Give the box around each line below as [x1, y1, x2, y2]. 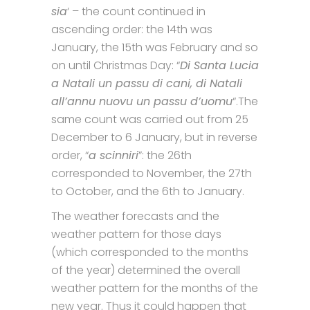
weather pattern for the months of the [51, 280, 258, 296]
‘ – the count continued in [67, 3, 206, 19]
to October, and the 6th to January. [51, 183, 244, 199]
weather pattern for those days [51, 226, 221, 242]
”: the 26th [138, 147, 192, 163]
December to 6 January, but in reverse [51, 129, 257, 145]
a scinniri [89, 147, 138, 163]
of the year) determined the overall [51, 262, 240, 278]
